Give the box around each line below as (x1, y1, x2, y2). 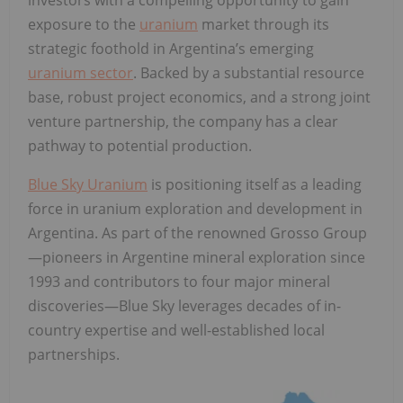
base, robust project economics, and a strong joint (28, 86, 371, 107)
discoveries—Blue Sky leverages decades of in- (28, 295, 341, 316)
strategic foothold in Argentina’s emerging (28, 38, 314, 58)
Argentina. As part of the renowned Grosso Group (28, 222, 367, 243)
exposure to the (28, 13, 139, 34)
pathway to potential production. (28, 135, 252, 156)
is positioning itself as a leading (148, 174, 362, 194)
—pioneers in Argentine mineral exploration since (28, 246, 365, 267)
